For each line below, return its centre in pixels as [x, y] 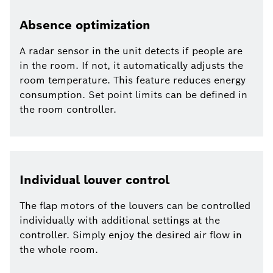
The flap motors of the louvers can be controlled [135, 206]
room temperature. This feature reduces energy [133, 80]
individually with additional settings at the [120, 221]
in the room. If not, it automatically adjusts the [131, 66]
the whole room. [59, 250]
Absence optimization [85, 25]
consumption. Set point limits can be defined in [133, 95]
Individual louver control [94, 180]
